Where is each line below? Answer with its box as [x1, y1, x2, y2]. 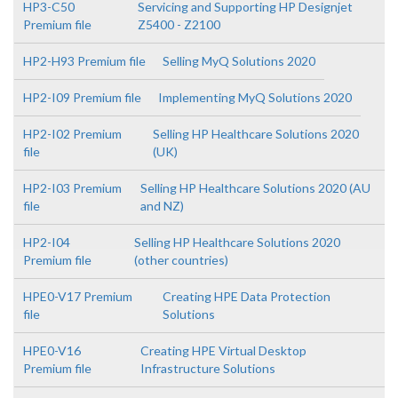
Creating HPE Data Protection [163, 289, 331, 304]
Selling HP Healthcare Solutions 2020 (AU [140, 180, 371, 195]
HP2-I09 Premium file [23, 90, 141, 105]
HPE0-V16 [23, 343, 81, 358]
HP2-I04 [23, 235, 70, 250]
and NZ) [140, 198, 185, 213]
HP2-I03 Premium [23, 180, 122, 195]
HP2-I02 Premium [23, 126, 122, 141]
